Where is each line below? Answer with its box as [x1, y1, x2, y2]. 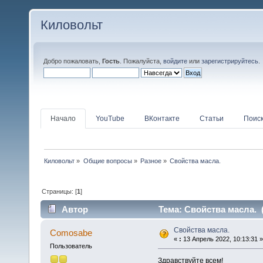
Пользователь [49, 242, 92, 250]
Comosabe [50, 228, 93, 238]
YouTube [96, 114, 124, 123]
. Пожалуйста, [120, 58, 163, 65]
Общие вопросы [83, 157, 132, 164]
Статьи [200, 114, 224, 123]
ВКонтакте [144, 114, 180, 123]
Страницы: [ [42, 187, 77, 195]
